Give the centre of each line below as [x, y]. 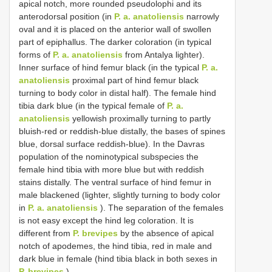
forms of [36, 55]
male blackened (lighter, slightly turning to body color [120, 195]
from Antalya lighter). [164, 55]
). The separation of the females [161, 208]
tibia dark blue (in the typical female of [93, 106]
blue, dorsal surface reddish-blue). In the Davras [112, 144]
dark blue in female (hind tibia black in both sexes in [118, 259]
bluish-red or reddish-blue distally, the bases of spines [122, 131]
